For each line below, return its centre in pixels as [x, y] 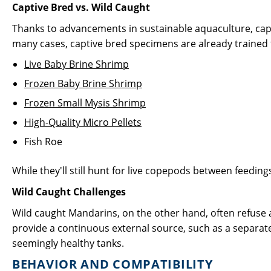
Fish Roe [43, 142]
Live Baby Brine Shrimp [77, 64]
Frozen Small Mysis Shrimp [85, 103]
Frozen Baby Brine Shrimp [83, 83]
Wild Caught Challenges [69, 192]
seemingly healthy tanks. [68, 243]
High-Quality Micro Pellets [83, 122]
